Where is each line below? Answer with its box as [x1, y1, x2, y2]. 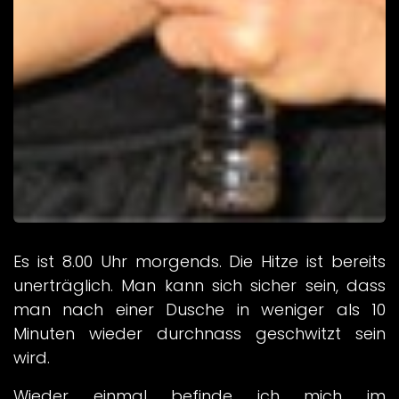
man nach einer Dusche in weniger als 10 [13, 298, 386, 322]
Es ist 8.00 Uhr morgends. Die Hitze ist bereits [13, 250, 386, 273]
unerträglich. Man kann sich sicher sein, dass [13, 274, 386, 297]
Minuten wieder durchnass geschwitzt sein [13, 322, 386, 346]
